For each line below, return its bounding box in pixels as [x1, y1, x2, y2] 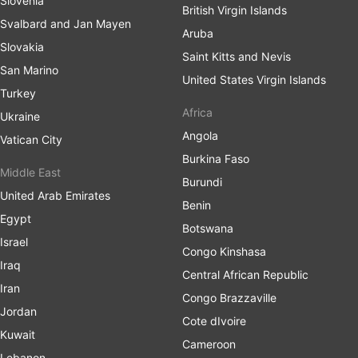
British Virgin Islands [182, 2, 287, 17]
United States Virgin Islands [182, 72, 326, 86]
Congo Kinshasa [182, 244, 266, 258]
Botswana [182, 221, 233, 235]
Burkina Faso [182, 151, 249, 165]
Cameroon [182, 336, 236, 351]
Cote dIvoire [182, 313, 246, 328]
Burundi [182, 174, 222, 189]
